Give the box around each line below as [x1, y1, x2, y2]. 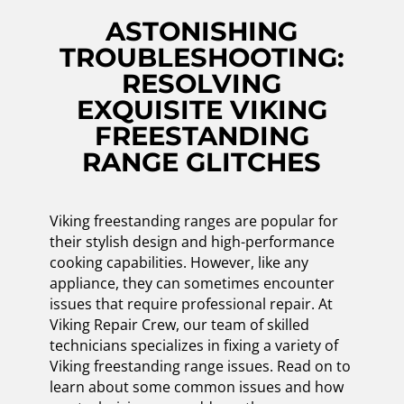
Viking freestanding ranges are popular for [49, 210, 338, 231]
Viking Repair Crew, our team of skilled [49, 314, 309, 335]
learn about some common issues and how [49, 376, 344, 397]
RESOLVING [122, 67, 282, 99]
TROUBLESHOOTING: [59, 41, 344, 73]
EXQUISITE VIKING [76, 93, 327, 125]
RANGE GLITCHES [82, 145, 322, 178]
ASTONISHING [106, 14, 298, 47]
